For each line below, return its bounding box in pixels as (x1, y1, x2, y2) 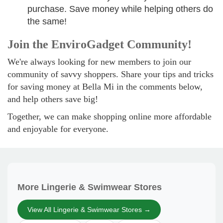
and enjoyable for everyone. (7, 124, 109, 134)
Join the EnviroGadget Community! (7, 38, 192, 51)
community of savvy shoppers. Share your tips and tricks (7, 69, 214, 79)
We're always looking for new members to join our (7, 57, 191, 67)
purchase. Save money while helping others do (27, 4, 213, 14)
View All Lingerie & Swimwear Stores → (27, 206, 151, 214)
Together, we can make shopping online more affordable (7, 111, 212, 121)
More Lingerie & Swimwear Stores (17, 182, 162, 192)
